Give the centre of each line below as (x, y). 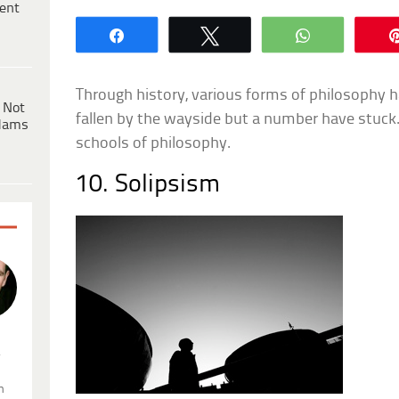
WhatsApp (361, 34)
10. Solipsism (148, 184)
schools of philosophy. (154, 143)
